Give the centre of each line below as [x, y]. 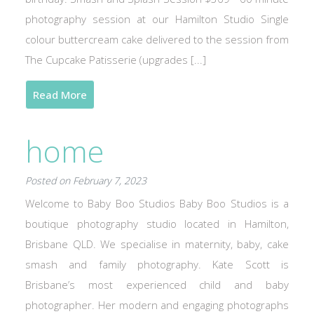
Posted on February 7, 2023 [86, 180]
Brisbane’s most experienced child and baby [157, 285]
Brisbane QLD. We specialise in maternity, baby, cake [157, 244]
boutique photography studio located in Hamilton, [157, 224]
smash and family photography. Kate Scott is [157, 264]
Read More [60, 95]
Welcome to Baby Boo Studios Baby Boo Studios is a [157, 203]
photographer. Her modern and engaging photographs [157, 305]
